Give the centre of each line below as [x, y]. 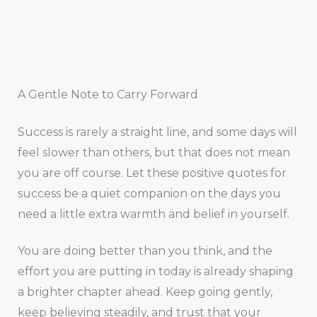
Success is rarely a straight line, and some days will [157, 132]
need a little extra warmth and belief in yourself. [153, 214]
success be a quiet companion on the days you [149, 193]
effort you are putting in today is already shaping [155, 272]
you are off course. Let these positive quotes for [152, 173]
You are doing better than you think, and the [145, 251]
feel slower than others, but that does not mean [154, 152]
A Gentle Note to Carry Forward [108, 94]
